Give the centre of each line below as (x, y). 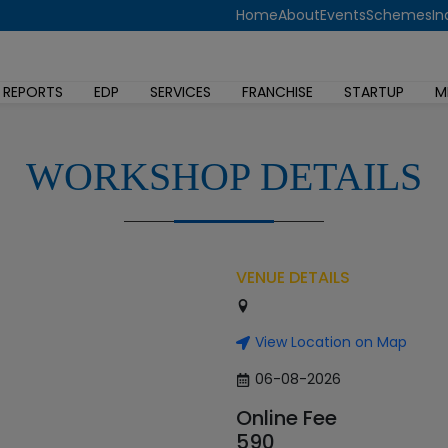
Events (343, 15)
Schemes (399, 15)
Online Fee (286, 418)
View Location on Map (331, 342)
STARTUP (374, 92)
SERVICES (180, 92)
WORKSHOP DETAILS (224, 176)
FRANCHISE (277, 92)
